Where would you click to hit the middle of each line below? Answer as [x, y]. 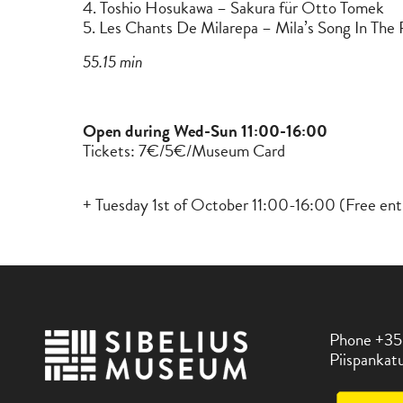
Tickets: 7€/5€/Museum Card [184, 151]
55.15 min [113, 62]
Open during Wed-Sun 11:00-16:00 [205, 131]
